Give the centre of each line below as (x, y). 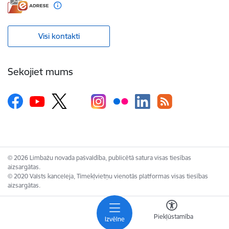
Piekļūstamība (174, 216)
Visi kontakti (59, 36)
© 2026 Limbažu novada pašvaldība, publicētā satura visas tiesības (99, 157)
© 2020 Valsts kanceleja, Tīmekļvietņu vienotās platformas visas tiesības (108, 176)
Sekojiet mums (40, 72)
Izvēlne (114, 219)
